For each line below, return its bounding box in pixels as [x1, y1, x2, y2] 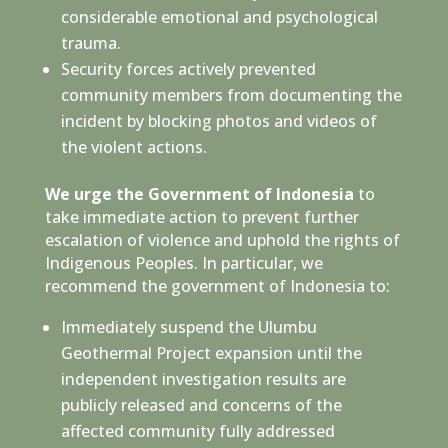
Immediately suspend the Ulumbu [60, 315, 317, 338]
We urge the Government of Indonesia [44, 182, 354, 205]
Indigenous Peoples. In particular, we [44, 251, 323, 274]
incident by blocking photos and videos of [60, 109, 377, 132]
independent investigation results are [60, 367, 346, 390]
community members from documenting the [60, 83, 402, 106]
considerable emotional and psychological [60, 5, 378, 28]
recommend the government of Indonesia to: [44, 274, 390, 297]
